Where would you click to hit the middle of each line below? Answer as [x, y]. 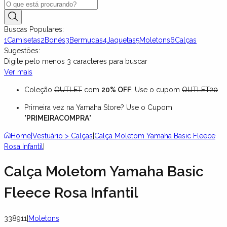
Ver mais [18, 72]
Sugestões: [22, 50]
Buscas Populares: [34, 29]
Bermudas [86, 40]
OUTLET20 [200, 89]
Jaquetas [121, 40]
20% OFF [116, 89]
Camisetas [24, 40]
